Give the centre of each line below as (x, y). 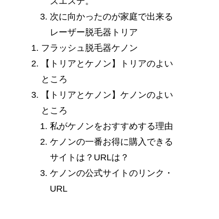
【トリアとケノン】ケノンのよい (107, 95)
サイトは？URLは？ (89, 157)
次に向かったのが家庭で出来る (111, 16)
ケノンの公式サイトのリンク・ (111, 173)
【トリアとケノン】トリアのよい (107, 63)
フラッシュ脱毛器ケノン (89, 48)
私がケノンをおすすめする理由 (111, 126)
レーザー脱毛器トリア (94, 32)
